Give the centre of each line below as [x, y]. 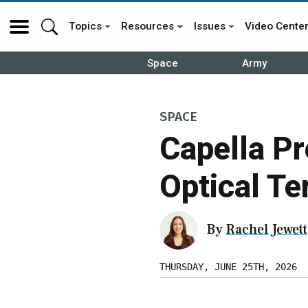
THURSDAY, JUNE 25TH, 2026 [228, 266]
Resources [148, 26]
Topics [85, 26]
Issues [209, 26]
